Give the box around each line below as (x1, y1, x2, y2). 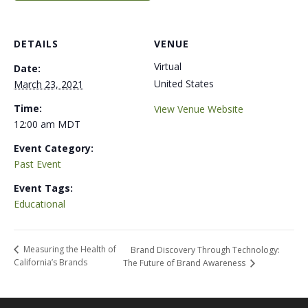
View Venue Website (154, 102, 243, 115)
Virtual (154, 59, 181, 73)
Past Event (14, 157, 61, 170)
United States (154, 76, 214, 90)
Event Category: (14, 141, 93, 155)
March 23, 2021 (14, 77, 83, 91)
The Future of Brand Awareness (122, 256, 247, 269)
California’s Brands (14, 256, 87, 268)
